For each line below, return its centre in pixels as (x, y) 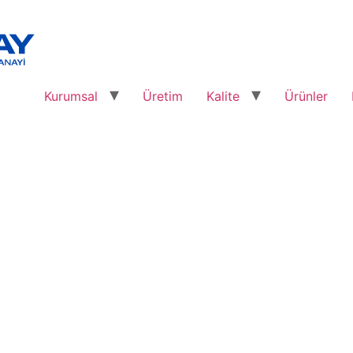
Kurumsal (71, 97)
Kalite (223, 97)
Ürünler (306, 97)
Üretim (163, 97)
